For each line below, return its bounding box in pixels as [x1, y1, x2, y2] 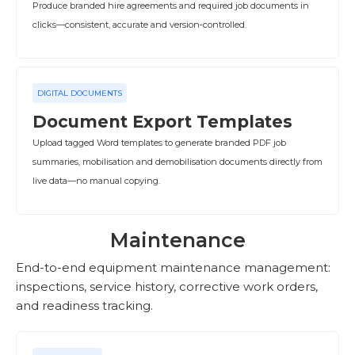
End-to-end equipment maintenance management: [16, 260, 330, 275]
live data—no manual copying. [32, 175, 160, 186]
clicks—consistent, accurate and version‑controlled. [32, 19, 246, 30]
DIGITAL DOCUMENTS [37, 88, 122, 98]
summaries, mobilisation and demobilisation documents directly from [32, 156, 323, 167]
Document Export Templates [32, 112, 292, 132]
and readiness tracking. [16, 298, 153, 313]
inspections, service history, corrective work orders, [16, 279, 318, 294]
